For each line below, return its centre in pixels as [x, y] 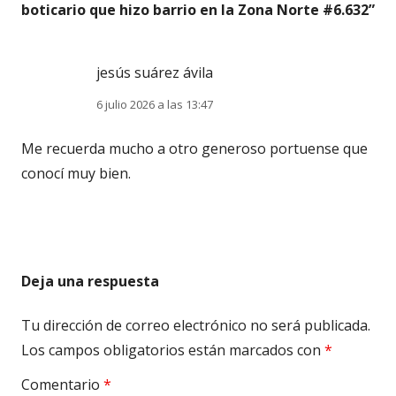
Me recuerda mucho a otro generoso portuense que [194, 149]
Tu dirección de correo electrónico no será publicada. [196, 326]
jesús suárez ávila [155, 73]
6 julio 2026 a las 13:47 [155, 105]
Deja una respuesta [90, 282]
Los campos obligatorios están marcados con [173, 350]
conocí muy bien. [76, 174]
